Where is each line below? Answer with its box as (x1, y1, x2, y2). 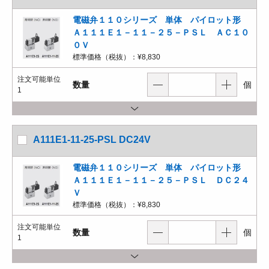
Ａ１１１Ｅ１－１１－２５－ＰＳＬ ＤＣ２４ (73, 175, 249, 185)
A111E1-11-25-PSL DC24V (33, 134, 151, 145)
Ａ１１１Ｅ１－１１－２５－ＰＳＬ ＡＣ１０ (73, 28, 249, 37)
